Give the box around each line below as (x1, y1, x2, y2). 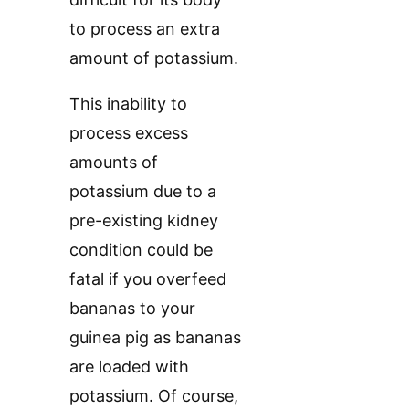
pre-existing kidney (69, 211, 218, 231)
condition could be (69, 240, 213, 260)
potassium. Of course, (69, 386, 238, 406)
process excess (69, 123, 188, 143)
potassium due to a (69, 182, 216, 202)
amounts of (69, 152, 158, 173)
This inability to (69, 94, 187, 114)
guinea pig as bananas (69, 328, 241, 348)
